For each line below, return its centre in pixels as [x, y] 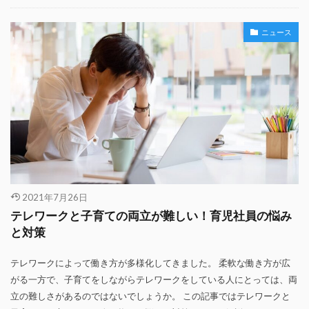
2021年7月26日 [54, 198]
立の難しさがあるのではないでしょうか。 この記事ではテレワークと [150, 296]
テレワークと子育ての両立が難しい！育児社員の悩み [151, 216]
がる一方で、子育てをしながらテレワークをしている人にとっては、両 [154, 280]
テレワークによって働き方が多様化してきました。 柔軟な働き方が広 [150, 263]
